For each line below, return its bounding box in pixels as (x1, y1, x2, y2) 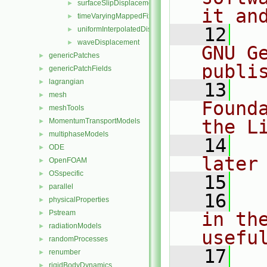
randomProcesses (49, 235, 108, 243)
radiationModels (49, 222, 101, 230)
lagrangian (49, 77, 84, 86)
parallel (49, 182, 73, 191)
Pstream (49, 209, 76, 217)
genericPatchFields (49, 64, 111, 73)
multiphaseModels (49, 130, 108, 138)
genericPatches (49, 51, 100, 60)
